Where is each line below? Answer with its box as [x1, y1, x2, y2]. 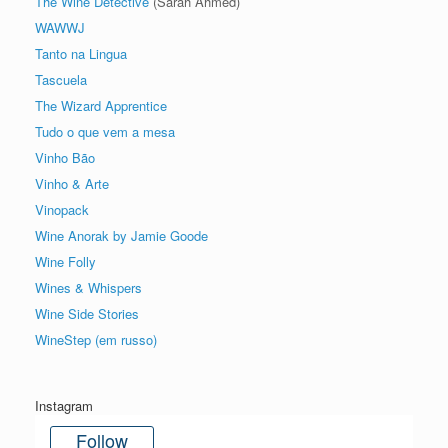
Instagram [35, 396, 93, 416]
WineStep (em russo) [35, 330, 157, 350]
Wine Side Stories [35, 304, 139, 324]
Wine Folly [35, 252, 96, 272]
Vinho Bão [35, 148, 95, 168]
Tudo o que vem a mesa [35, 122, 175, 142]
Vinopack [35, 200, 89, 220]
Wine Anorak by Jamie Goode [35, 226, 208, 246]
